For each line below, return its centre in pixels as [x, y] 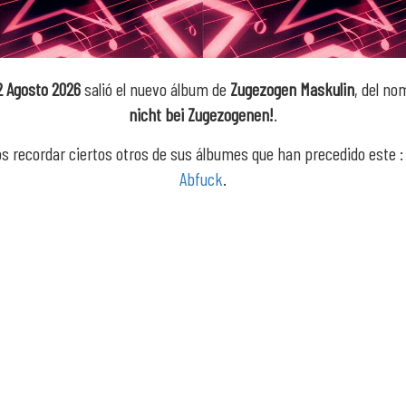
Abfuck [201, 179]
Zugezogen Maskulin [292, 89]
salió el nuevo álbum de [155, 89]
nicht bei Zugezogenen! [201, 114]
